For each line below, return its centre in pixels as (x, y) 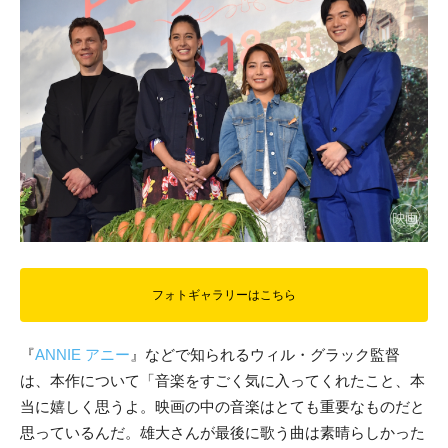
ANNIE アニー (82, 355)
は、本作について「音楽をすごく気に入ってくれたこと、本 (222, 381)
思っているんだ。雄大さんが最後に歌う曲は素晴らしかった (222, 433)
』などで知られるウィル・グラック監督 (265, 355)
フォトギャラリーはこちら (224, 295)
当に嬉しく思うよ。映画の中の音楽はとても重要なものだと (222, 407)
